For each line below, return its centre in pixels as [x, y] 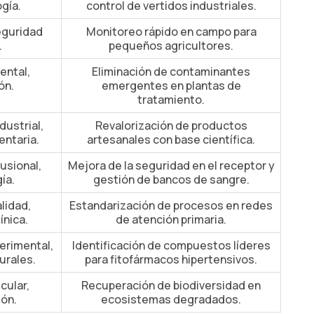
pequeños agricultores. [171, 46]
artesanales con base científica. [171, 139]
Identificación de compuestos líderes [171, 245]
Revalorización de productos [171, 125]
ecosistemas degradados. [171, 299]
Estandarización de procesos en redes [171, 205]
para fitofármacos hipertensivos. [171, 259]
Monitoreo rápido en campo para [171, 32]
